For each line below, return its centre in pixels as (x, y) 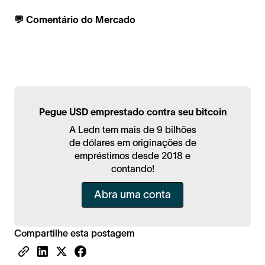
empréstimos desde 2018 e (132, 155)
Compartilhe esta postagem (75, 233)
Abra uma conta (132, 194)
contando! (132, 168)
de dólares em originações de (132, 142)
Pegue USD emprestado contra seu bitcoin (132, 112)
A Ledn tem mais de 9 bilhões (132, 129)
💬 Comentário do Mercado (75, 19)
